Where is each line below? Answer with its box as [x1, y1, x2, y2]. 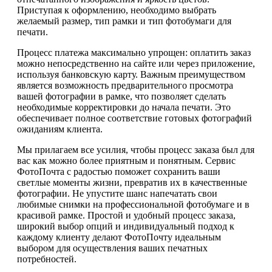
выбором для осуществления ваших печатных [17, 242, 208, 253]
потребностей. [17, 253, 76, 264]
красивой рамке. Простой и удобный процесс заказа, [17, 209, 236, 220]
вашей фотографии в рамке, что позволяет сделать [17, 90, 226, 101]
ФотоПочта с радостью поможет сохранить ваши [17, 166, 220, 177]
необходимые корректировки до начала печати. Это [17, 101, 231, 112]
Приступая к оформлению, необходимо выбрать [17, 4, 216, 15]
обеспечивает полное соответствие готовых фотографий [17, 112, 252, 123]
